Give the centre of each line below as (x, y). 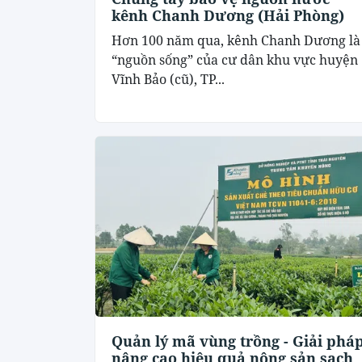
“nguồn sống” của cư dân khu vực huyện (235, 60)
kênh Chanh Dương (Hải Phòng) (228, 16)
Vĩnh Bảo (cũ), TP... (168, 80)
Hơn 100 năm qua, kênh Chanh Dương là (236, 41)
